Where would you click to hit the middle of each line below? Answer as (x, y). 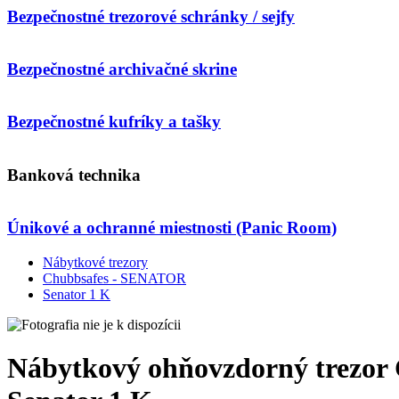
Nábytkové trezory (95, 263)
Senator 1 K (77, 295)
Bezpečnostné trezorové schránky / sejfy (151, 16)
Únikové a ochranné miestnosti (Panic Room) (172, 228)
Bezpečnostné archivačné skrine (122, 69)
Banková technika (74, 175)
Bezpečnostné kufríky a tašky (114, 122)
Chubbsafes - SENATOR (114, 279)
